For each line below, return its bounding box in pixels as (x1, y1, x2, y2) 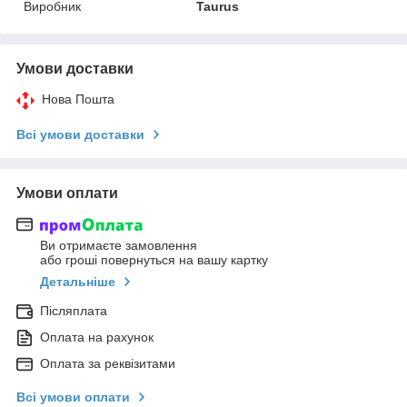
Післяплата (40, 303, 107, 319)
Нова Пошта (42, 91, 114, 106)
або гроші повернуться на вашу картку (40, 253, 268, 268)
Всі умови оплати (16, 390, 130, 405)
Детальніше (40, 274, 115, 290)
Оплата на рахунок (40, 330, 154, 345)
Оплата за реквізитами (40, 356, 175, 372)
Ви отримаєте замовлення (40, 238, 197, 253)
